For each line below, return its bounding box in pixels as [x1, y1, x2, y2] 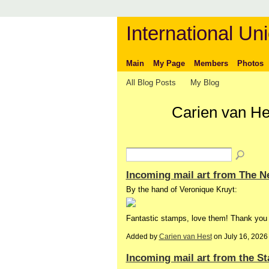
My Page [153, 58, 185, 68]
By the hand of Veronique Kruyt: [125, 185, 237, 195]
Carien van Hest [159, 232, 212, 241]
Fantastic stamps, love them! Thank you [125, 214, 267, 223]
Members [193, 58, 228, 68]
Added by [125, 232, 159, 241]
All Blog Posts [125, 77, 176, 87]
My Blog [190, 77, 220, 87]
